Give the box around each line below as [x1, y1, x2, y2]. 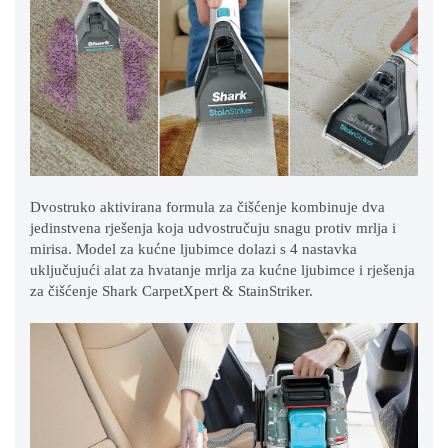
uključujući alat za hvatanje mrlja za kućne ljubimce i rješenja [30, 261, 415, 278]
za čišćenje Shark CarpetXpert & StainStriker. [30, 282, 313, 299]
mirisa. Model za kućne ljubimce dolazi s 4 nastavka [30, 240, 357, 257]
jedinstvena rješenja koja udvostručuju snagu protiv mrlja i [30, 219, 396, 236]
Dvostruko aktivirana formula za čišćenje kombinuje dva [30, 198, 385, 215]
